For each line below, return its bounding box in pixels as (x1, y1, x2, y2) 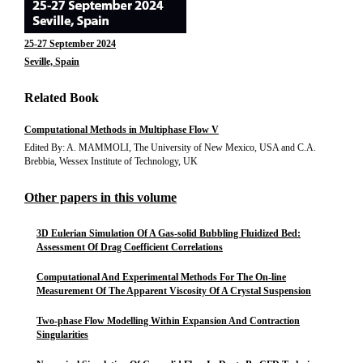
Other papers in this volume (24, 190, 177, 204)
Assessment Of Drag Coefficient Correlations (36, 241, 223, 253)
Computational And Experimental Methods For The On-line (36, 271, 286, 283)
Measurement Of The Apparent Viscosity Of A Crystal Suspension (36, 285, 311, 297)
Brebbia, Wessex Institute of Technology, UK (24, 156, 198, 167)
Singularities (36, 329, 88, 340)
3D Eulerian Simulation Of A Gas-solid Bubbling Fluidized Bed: (36, 228, 301, 239)
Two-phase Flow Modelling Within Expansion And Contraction (36, 315, 300, 327)
